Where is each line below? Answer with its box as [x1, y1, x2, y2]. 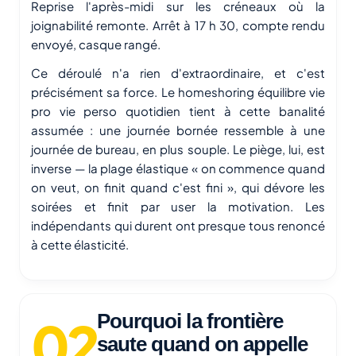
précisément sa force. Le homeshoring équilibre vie [31, 84, 325, 99]
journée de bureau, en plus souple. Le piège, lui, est [31, 141, 325, 157]
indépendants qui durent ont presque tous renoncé [31, 218, 325, 233]
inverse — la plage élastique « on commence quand [31, 161, 325, 176]
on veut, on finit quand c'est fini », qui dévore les [31, 180, 325, 195]
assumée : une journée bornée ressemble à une [31, 122, 325, 137]
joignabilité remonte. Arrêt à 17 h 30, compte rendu [31, 17, 325, 33]
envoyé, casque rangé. [31, 37, 161, 52]
